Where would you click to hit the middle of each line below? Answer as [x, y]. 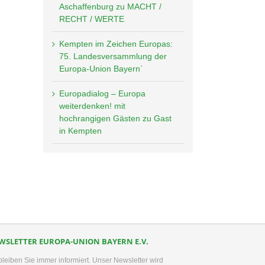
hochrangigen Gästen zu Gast [115, 118]
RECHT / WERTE [92, 19]
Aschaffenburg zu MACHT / [110, 6]
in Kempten [80, 130]
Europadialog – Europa [102, 93]
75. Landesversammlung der [113, 56]
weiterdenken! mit [92, 106]
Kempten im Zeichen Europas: [116, 43]
